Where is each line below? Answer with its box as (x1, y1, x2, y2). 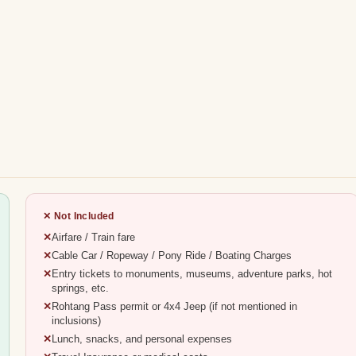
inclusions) (52, 315, 102, 327)
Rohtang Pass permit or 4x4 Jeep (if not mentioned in (52, 301, 298, 313)
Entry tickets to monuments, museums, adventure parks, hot (52, 269, 333, 281)
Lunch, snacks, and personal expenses (52, 334, 233, 346)
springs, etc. (52, 283, 110, 295)
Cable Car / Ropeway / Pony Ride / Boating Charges (52, 250, 292, 262)
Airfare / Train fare (52, 232, 136, 244)
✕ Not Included (43, 210, 114, 222)
